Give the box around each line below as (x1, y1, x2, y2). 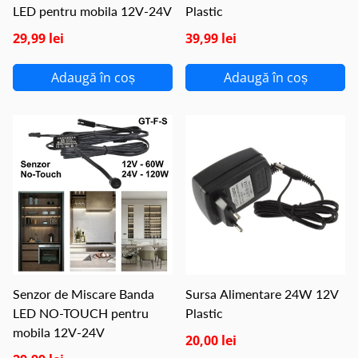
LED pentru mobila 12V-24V (13, 3, 172, 18)
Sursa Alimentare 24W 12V (185, 286, 339, 301)
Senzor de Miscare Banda (13, 286, 154, 301)
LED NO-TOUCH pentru (13, 305, 149, 320)
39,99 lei (185, 30, 237, 47)
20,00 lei (185, 332, 237, 349)
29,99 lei (13, 30, 64, 47)
